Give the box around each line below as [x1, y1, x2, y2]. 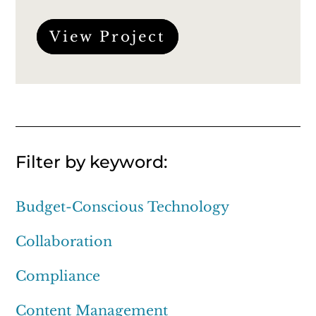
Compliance [16, 267, 101, 285]
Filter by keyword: [16, 151, 168, 172]
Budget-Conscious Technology [16, 197, 230, 215]
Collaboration [16, 233, 113, 250]
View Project [49, 28, 166, 45]
